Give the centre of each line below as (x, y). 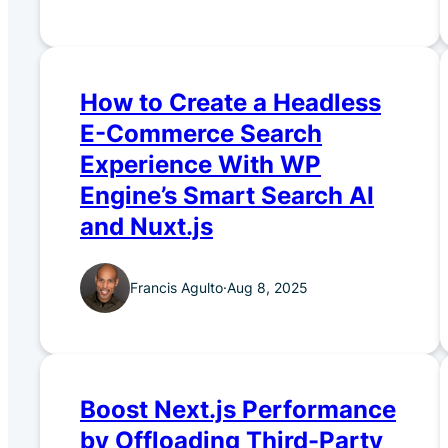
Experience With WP (200, 165)
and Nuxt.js (146, 227)
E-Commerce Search (201, 134)
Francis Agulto (176, 288)
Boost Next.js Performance (238, 410)
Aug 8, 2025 (267, 288)
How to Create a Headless (230, 103)
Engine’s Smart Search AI (227, 196)
